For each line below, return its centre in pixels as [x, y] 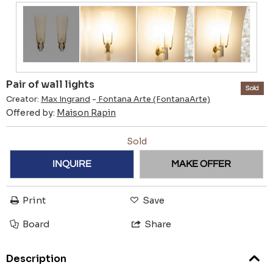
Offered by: [31, 112]
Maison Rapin [86, 112]
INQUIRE [72, 164]
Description [36, 259]
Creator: [23, 99]
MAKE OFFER [201, 164]
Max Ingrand [66, 99]
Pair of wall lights [50, 84]
